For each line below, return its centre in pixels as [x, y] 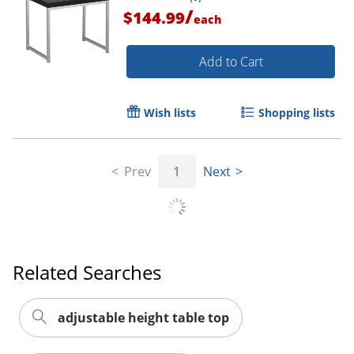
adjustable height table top [143, 318]
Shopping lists [297, 113]
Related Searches [87, 273]
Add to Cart [231, 62]
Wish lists [170, 113]
